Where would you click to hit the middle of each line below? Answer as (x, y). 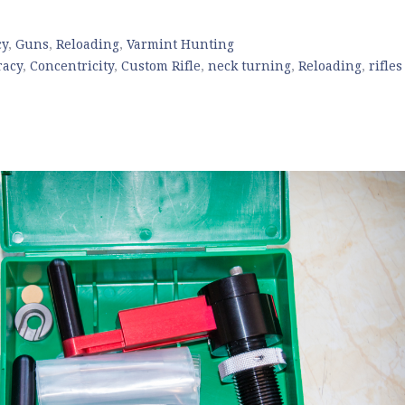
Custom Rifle (161, 66)
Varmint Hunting (180, 44)
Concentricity (72, 66)
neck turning (250, 66)
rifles (386, 66)
